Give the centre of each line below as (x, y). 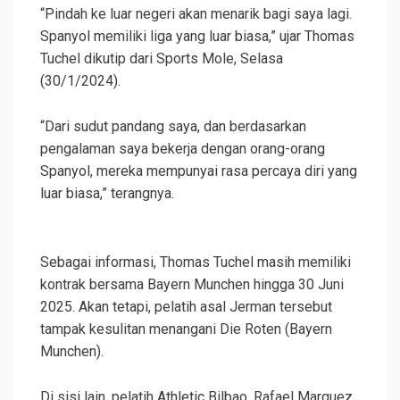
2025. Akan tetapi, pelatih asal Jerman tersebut (186, 306)
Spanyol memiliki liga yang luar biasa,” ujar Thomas (197, 36)
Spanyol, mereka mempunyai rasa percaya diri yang (199, 171)
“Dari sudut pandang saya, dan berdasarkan (173, 126)
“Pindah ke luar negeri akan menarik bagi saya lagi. (196, 13)
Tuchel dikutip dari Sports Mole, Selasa (162, 58)
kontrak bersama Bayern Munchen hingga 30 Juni (192, 284)
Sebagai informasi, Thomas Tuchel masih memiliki (196, 262)
